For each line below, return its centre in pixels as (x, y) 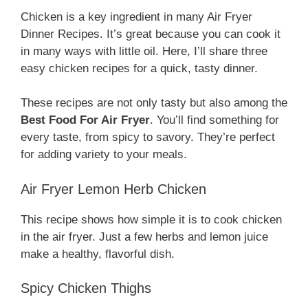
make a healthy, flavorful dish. (98, 254)
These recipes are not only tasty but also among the (154, 103)
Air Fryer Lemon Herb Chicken (113, 189)
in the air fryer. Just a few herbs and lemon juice (144, 236)
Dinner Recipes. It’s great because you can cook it (151, 34)
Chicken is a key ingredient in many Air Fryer (136, 16)
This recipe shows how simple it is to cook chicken (151, 219)
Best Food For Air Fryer (85, 120)
